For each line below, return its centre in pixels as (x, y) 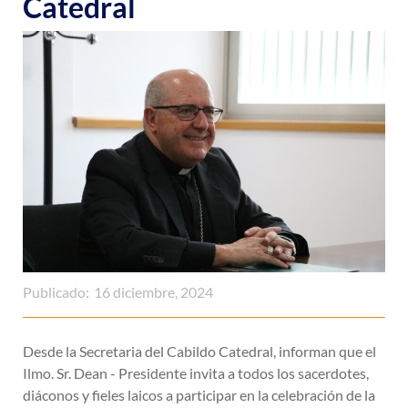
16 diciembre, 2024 (153, 292)
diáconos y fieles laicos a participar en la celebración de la (199, 395)
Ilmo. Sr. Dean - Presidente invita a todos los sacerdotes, (196, 373)
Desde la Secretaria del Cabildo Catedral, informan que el (199, 352)
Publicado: (56, 292)
